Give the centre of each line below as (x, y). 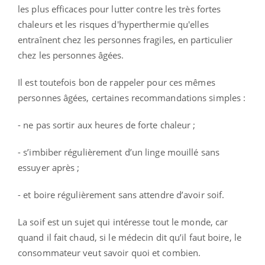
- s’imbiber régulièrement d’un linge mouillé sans (119, 152)
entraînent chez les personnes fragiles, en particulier (125, 40)
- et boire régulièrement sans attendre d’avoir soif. (121, 195)
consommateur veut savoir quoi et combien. (109, 253)
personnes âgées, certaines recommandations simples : (132, 98)
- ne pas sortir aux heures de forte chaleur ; (107, 125)
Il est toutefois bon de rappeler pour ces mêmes (117, 83)
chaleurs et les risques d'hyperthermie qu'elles (113, 25)
